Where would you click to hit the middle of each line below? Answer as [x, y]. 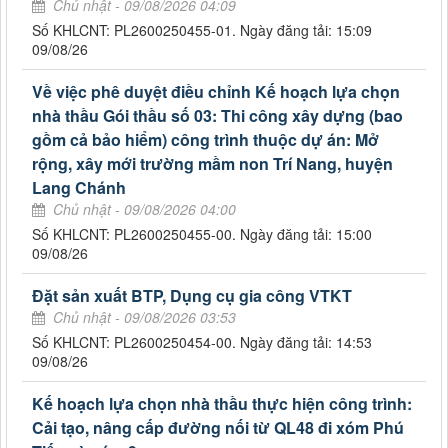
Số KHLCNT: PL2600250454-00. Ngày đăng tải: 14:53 [202, 342]
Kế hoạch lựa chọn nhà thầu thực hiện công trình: [222, 404]
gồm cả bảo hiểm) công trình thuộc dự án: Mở [205, 140]
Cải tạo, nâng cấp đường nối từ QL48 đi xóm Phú [218, 428]
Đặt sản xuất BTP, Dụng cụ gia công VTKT [192, 296]
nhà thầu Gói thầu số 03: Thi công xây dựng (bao [217, 116]
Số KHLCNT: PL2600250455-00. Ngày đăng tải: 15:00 [202, 234]
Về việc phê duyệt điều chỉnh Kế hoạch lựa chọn [216, 92]
